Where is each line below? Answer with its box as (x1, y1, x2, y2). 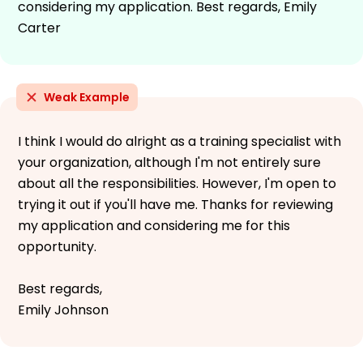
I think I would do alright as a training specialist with (18, 131, 341, 151)
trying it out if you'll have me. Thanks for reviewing (18, 194, 333, 214)
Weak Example (44, 88, 130, 105)
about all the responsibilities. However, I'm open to (18, 173, 336, 193)
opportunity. (18, 237, 96, 256)
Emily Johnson (18, 300, 109, 319)
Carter (18, 18, 61, 37)
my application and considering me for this (18, 216, 290, 235)
